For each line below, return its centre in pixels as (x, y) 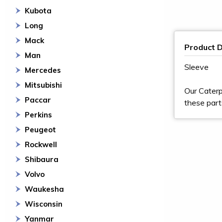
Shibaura (42, 159)
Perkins (38, 115)
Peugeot (40, 130)
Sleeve (196, 67)
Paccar (38, 100)
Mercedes (43, 70)
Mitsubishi (43, 85)
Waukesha (44, 189)
